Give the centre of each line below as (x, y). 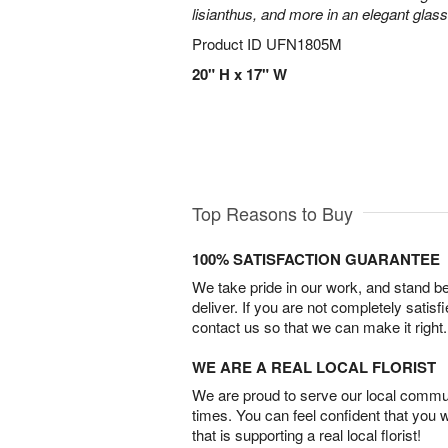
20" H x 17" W (239, 74)
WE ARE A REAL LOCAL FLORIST (314, 367)
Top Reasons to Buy (272, 213)
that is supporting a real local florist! (306, 435)
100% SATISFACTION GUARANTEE (316, 259)
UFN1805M (304, 43)
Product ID (229, 43)
